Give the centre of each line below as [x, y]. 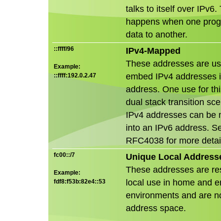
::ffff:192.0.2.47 [75, 75]
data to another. [157, 34]
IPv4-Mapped [153, 51]
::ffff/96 [64, 49]
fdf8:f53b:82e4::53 [80, 181]
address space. [156, 208]
